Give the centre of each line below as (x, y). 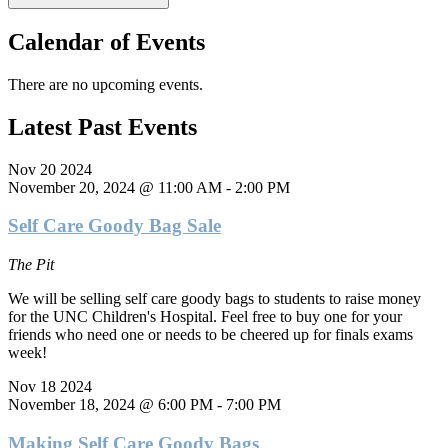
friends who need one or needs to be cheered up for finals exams (210, 335)
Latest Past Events (102, 126)
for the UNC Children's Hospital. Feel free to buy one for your (205, 317)
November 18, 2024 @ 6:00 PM (110, 405)
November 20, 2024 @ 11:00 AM (115, 187)
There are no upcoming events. (105, 84)
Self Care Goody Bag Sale (114, 226)
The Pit (31, 265)
